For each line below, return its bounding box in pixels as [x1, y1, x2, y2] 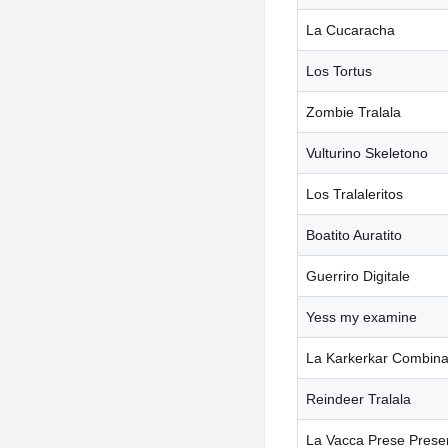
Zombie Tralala [306, 103, 401, 120]
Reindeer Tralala [306, 390, 411, 407]
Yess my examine [306, 308, 417, 325]
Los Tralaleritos [306, 185, 403, 202]
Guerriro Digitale [306, 267, 410, 284]
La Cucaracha [306, 21, 395, 38]
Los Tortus [306, 62, 372, 79]
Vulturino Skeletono [306, 144, 428, 161]
